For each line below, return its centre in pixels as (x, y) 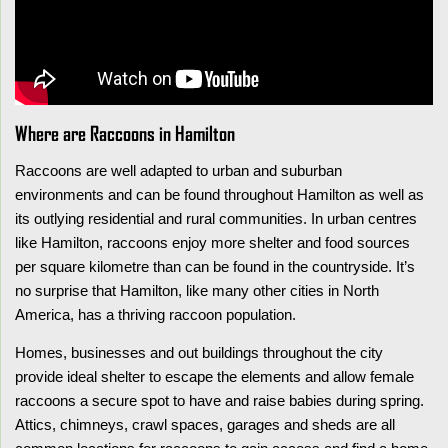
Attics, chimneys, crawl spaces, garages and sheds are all (205, 424)
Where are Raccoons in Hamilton (125, 133)
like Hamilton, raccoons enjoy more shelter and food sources (212, 242)
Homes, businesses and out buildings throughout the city (199, 352)
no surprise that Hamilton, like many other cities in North (197, 290)
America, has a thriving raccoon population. (155, 314)
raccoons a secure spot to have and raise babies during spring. (219, 400)
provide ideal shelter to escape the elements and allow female (214, 376)
